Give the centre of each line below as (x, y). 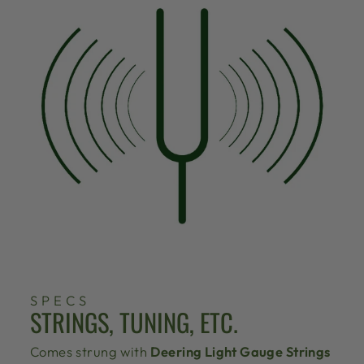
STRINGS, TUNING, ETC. (134, 322)
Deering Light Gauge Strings (240, 352)
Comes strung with (91, 352)
